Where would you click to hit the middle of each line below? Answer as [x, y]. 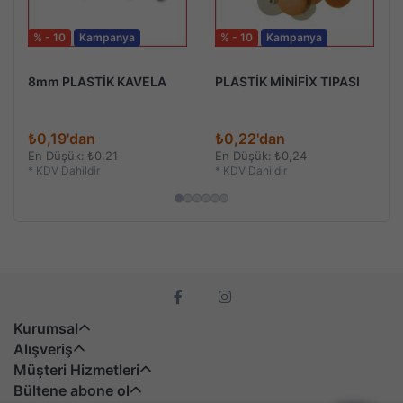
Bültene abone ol [72, 391]
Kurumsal [46, 329]
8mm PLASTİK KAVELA [97, 81]
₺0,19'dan [62, 139]
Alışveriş [43, 349]
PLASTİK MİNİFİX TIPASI [287, 81]
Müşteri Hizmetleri [76, 370]
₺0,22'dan [250, 139]
